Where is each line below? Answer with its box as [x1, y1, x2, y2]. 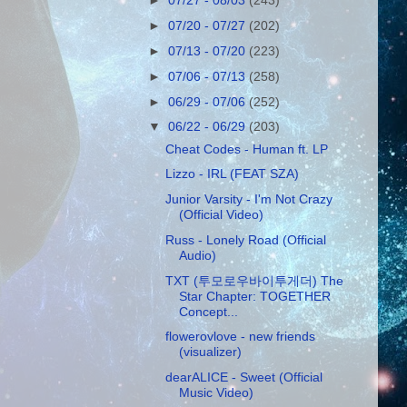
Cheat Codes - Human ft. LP [164, 141, 328, 156]
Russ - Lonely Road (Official [164, 232, 326, 247]
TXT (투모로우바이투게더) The [164, 273, 343, 288]
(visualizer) [178, 344, 242, 360]
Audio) [178, 247, 216, 263]
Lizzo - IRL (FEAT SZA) [164, 166, 299, 182]
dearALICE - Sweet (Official [164, 370, 323, 385]
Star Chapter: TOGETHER [178, 288, 331, 303]
